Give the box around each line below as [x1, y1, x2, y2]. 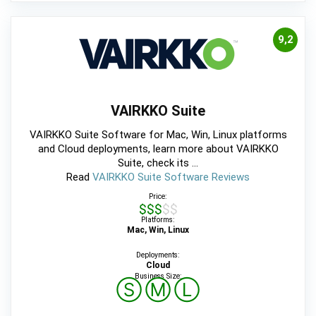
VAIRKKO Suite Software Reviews [92, 170, 250, 183]
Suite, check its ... [118, 156, 198, 169]
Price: [149, 191, 167, 201]
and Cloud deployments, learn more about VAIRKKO [37, 142, 279, 155]
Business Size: [134, 271, 182, 281]
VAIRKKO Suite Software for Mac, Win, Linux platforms [29, 128, 287, 141]
